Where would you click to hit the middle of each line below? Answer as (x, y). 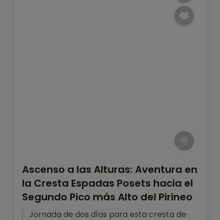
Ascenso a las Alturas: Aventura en (110, 169)
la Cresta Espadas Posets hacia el (108, 183)
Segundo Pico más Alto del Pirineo (107, 197)
